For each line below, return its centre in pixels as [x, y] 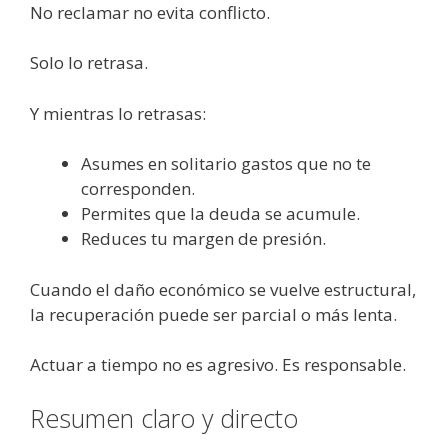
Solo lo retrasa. [89, 63]
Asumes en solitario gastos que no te [226, 164]
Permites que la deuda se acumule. [220, 214]
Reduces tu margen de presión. [203, 239]
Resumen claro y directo [164, 417]
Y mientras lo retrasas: [118, 113]
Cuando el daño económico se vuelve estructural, [223, 289]
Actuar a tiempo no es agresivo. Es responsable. [218, 365]
